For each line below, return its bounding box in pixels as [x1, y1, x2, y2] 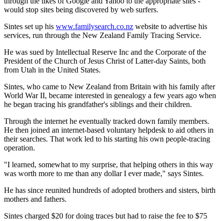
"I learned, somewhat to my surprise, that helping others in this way [4, 160, 213, 169]
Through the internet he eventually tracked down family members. [4, 116, 209, 125]
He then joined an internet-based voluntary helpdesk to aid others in [4, 125, 214, 134]
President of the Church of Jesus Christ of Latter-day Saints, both [4, 56, 206, 65]
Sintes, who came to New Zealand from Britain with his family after [4, 82, 215, 91]
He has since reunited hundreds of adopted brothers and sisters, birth [4, 185, 216, 194]
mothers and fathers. [4, 194, 67, 203]
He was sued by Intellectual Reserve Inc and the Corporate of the [4, 47, 206, 56]
